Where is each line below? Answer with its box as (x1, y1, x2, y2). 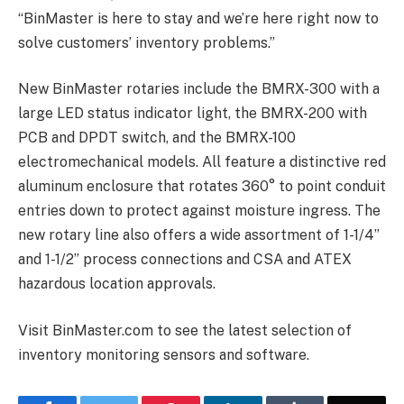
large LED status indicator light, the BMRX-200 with (18, 105, 367, 123)
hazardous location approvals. (18, 275, 216, 293)
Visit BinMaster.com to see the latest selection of (18, 321, 352, 339)
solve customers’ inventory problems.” (18, 33, 275, 51)
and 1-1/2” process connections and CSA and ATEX (18, 251, 352, 269)
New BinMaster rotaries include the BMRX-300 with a (18, 80, 380, 98)
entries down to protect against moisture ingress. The (18, 202, 381, 220)
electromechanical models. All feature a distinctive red (18, 153, 386, 171)
